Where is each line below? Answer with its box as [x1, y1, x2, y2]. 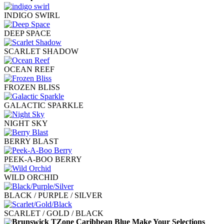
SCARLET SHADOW [4, 46, 78, 55]
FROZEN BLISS [4, 82, 60, 91]
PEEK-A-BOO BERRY [4, 154, 82, 163]
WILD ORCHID [4, 172, 58, 181]
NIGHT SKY [4, 118, 48, 127]
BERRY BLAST [4, 136, 58, 145]
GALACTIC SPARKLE [4, 100, 83, 109]
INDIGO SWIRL [4, 10, 60, 19]
